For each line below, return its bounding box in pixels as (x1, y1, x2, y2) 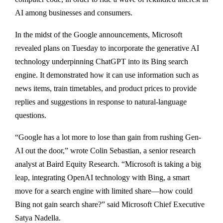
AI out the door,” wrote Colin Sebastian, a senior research (15, 146, 196, 155)
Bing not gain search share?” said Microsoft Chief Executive (15, 200, 205, 209)
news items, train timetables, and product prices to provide (15, 84, 197, 93)
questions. (15, 111, 46, 119)
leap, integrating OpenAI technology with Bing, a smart (15, 173, 190, 182)
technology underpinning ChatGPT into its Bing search (15, 57, 188, 66)
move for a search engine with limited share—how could (15, 187, 193, 195)
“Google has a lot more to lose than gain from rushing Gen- (15, 133, 201, 141)
